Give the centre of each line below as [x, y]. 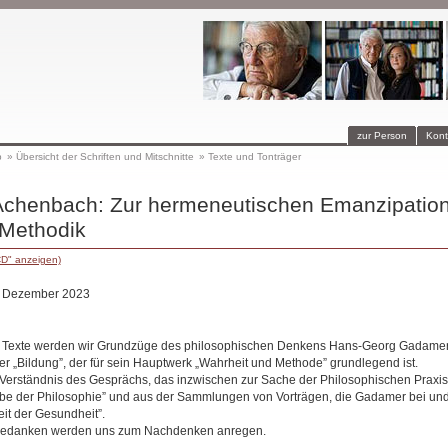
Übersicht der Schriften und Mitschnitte [104, 156]
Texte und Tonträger [254, 156]
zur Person [381, 135]
